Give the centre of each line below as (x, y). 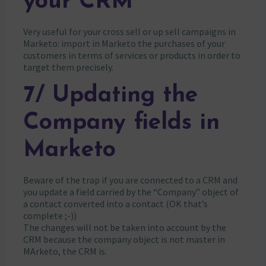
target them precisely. (68, 67)
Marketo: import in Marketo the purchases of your (124, 43)
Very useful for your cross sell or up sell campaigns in (129, 31)
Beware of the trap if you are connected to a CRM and (130, 180)
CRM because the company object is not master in (124, 239)
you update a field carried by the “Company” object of (131, 191)
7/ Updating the (110, 96)
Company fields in (121, 123)
